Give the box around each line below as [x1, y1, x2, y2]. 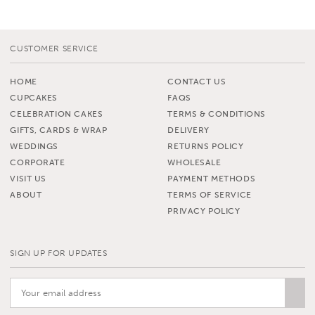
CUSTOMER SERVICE [10, 43, 98, 53]
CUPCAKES [10, 92, 58, 103]
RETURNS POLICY [167, 141, 244, 151]
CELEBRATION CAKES [10, 108, 103, 119]
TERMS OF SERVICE [167, 189, 252, 200]
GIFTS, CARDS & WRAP [10, 124, 108, 135]
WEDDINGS [10, 141, 59, 151]
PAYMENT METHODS [167, 173, 256, 184]
